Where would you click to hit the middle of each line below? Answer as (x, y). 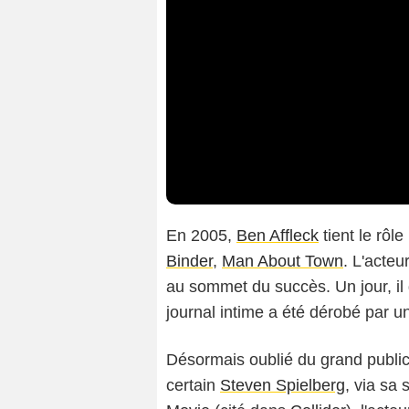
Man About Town (283, 262)
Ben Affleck (278, 236)
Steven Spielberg (283, 386)
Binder (189, 262)
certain (193, 386)
